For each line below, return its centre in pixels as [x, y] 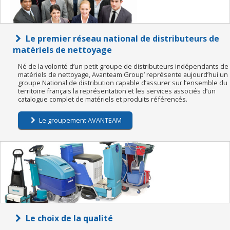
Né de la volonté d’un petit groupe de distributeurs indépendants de [123, 66]
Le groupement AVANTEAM [79, 120]
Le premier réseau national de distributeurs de [121, 38]
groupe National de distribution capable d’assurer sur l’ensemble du [123, 82]
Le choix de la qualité [68, 218]
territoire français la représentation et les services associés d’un [117, 91]
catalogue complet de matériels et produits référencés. [103, 99]
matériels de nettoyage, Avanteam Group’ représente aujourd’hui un [123, 74]
